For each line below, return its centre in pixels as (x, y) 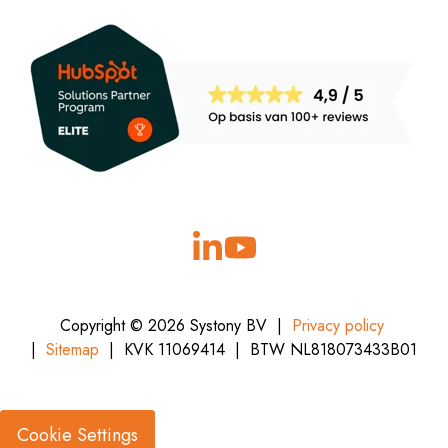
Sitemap (72, 349)
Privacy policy (337, 325)
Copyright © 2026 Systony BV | (173, 325)
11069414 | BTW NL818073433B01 (287, 349)
